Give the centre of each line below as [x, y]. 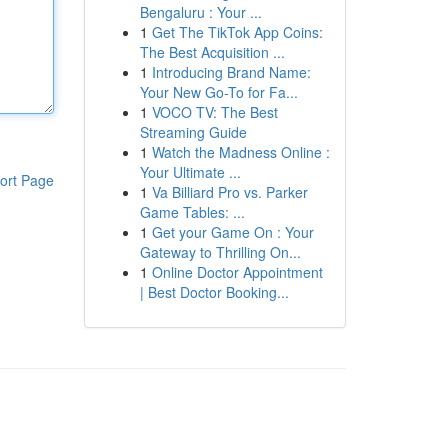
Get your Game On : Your [232, 232]
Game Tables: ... [192, 212]
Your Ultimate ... [190, 172]
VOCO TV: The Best [214, 112]
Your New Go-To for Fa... [218, 92]
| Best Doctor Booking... [214, 292]
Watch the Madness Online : [240, 152]
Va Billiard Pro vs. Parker [229, 192]
